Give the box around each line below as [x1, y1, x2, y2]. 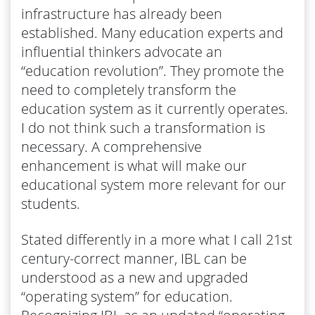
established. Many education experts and [21, 22, 283, 42]
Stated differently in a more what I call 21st [21, 229, 292, 249]
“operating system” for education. [21, 286, 233, 306]
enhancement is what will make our [21, 155, 247, 175]
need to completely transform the [21, 79, 236, 99]
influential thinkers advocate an [21, 41, 222, 61]
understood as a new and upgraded [21, 267, 248, 287]
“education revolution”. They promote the [21, 60, 284, 80]
